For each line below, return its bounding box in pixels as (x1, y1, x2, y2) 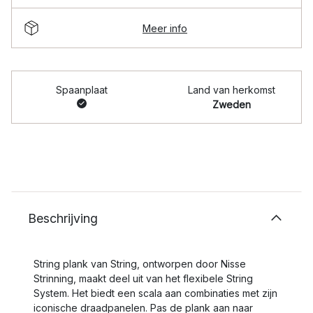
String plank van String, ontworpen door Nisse (34, 258, 246, 270)
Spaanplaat (55, 84, 108, 96)
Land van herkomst (188, 84, 275, 96)
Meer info (143, 22, 187, 34)
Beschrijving (28, 211, 98, 226)
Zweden (212, 99, 251, 110)
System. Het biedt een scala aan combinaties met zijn (34, 287, 277, 299)
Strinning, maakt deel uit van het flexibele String (34, 272, 253, 284)
